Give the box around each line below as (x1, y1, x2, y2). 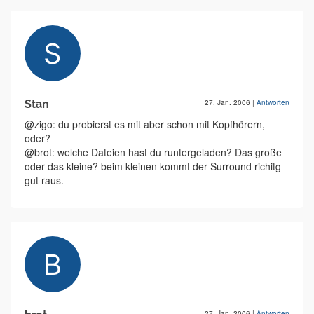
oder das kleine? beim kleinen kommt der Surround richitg (25, 159, 281, 173)
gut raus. (25, 173, 64, 187)
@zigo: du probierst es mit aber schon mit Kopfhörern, (25, 117, 265, 131)
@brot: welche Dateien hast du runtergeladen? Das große (25, 145, 282, 159)
